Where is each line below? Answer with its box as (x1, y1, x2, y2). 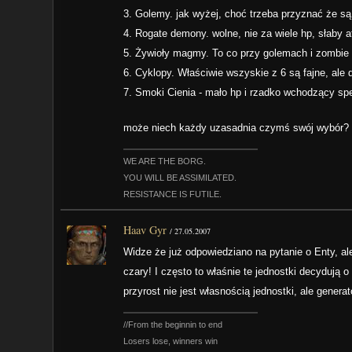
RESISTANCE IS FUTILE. (123, 189, 222, 199)
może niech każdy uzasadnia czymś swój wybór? (123, 121, 350, 134)
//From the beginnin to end (123, 320, 223, 330)
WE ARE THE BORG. (123, 156, 207, 166)
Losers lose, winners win (123, 336, 218, 346)
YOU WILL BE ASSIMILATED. (123, 172, 237, 182)
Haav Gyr (123, 222, 167, 238)
